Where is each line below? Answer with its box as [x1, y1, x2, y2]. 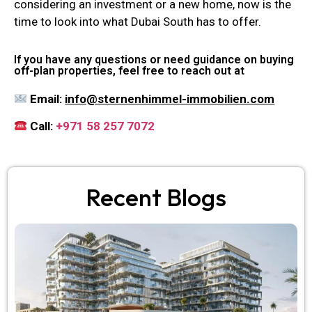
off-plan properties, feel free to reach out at [14, 64, 244, 78]
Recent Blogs [86, 181, 226, 212]
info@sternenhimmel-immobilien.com [65, 92, 275, 107]
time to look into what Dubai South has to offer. [14, 14, 261, 29]
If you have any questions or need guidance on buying [14, 53, 294, 67]
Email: [27, 92, 65, 107]
